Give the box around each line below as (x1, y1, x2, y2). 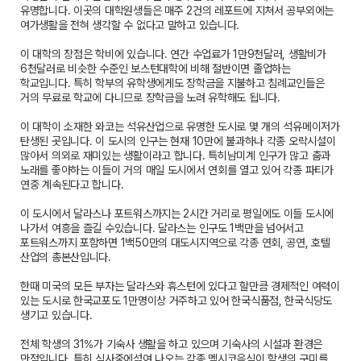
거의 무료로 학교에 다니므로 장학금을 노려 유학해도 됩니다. (20, 91, 280, 104)
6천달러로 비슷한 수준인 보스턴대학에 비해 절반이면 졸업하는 (20, 62, 291, 75)
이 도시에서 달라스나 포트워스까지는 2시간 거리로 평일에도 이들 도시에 (20, 207, 334, 220)
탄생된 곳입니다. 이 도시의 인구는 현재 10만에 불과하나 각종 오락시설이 (20, 135, 336, 147)
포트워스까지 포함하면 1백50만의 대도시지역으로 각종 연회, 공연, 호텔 (20, 236, 330, 249)
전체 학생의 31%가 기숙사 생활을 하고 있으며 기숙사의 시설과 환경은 (20, 338, 323, 351)
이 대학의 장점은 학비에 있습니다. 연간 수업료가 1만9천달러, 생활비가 (20, 48, 326, 60)
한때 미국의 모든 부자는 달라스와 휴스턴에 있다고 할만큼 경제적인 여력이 (20, 280, 340, 293)
